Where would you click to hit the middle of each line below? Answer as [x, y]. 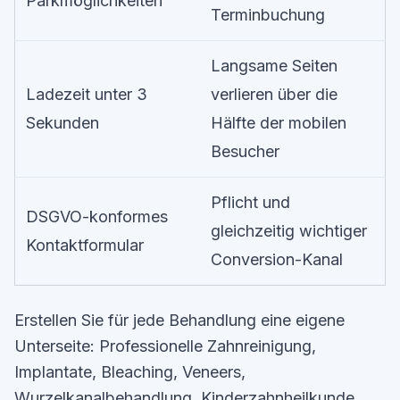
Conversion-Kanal [277, 259]
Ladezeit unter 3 [87, 94]
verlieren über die [274, 94]
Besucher [245, 151]
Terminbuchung [268, 15]
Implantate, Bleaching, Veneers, [130, 372]
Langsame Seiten [274, 66]
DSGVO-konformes [97, 217]
